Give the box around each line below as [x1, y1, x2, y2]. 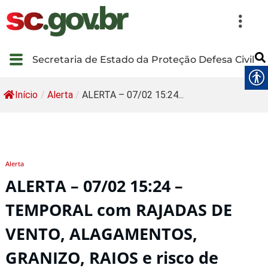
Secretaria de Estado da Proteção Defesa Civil [32, 53, 254, 65]
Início [15, 89, 38, 101]
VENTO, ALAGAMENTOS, [5, 223, 197, 245]
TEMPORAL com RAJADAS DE [5, 199, 232, 221]
